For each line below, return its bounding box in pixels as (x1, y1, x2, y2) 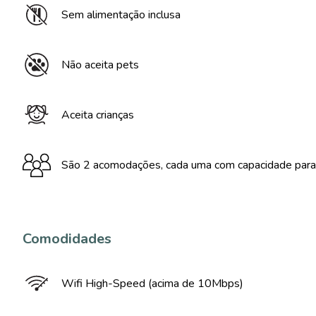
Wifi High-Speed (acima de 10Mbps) (61, 276, 243, 291)
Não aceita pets (61, 57, 139, 73)
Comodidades (23, 229, 111, 248)
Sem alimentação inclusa (61, 7, 181, 23)
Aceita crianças (61, 107, 134, 123)
